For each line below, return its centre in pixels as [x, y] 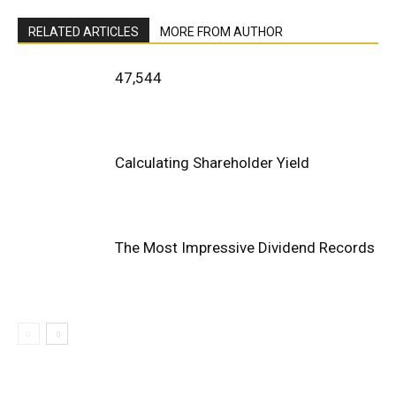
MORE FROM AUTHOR [221, 32]
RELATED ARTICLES [84, 32]
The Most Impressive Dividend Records [245, 247]
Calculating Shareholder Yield [212, 163]
